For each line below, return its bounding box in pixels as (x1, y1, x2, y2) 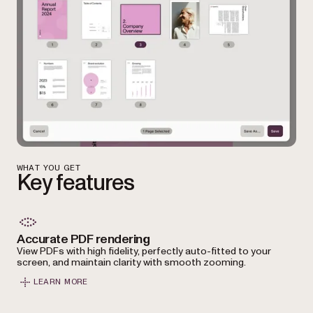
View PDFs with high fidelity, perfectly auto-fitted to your (17, 244, 271, 258)
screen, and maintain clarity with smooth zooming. (17, 255, 246, 269)
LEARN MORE (34, 277, 88, 286)
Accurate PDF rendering (17, 230, 150, 248)
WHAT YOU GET (17, 163, 80, 172)
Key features (17, 167, 135, 198)
